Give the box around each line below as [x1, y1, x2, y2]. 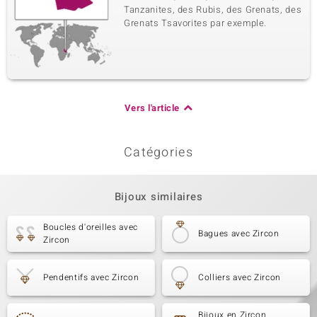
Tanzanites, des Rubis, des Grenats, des [124, 3, 302, 16]
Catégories [124, 143, 193, 162]
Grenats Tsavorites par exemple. [124, 16, 267, 30]
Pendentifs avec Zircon [43, 271, 139, 284]
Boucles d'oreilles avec [43, 221, 138, 234]
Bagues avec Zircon [198, 227, 279, 240]
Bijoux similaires [114, 189, 203, 204]
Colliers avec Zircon [198, 271, 281, 284]
